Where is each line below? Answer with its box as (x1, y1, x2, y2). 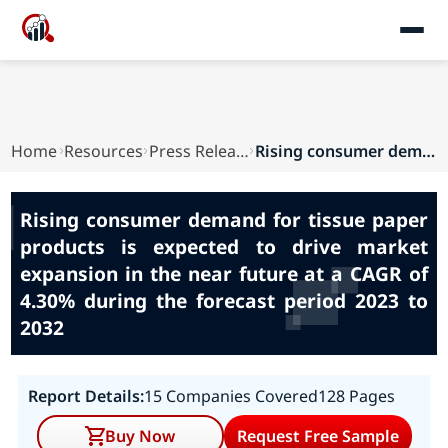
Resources (63, 140, 143, 162)
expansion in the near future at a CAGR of (19, 260, 429, 287)
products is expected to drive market (19, 233, 429, 260)
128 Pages (317, 385, 395, 407)
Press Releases (235, 140, 249, 162)
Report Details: (27, 385, 144, 407)
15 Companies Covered (143, 385, 318, 407)
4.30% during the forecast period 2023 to (19, 287, 429, 314)
